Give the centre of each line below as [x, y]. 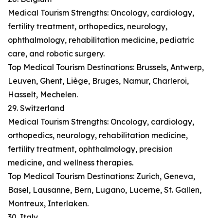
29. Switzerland [36, 108]
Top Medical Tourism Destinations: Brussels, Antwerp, [106, 67]
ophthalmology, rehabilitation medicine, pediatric [101, 40]
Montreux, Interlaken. [48, 204]
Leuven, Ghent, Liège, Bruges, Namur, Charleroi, [98, 81]
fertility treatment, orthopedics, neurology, [88, 27]
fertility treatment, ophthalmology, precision [90, 149]
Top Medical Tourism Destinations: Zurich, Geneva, [101, 176]
